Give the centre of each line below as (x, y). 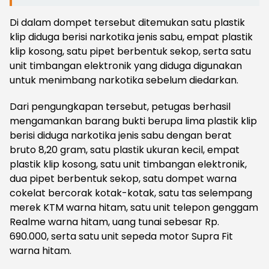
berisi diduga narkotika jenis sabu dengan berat (121, 136)
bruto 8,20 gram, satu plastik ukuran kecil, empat (125, 150)
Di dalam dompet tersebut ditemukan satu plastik (127, 23)
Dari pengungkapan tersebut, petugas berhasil (120, 107)
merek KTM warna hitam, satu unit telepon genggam (134, 208)
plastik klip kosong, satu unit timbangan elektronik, (128, 165)
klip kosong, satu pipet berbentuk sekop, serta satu (130, 52)
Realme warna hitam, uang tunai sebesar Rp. (114, 222)
